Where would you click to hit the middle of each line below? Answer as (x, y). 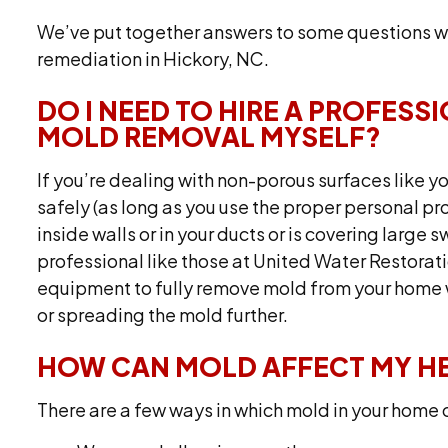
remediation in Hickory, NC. (153, 59)
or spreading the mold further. (163, 315)
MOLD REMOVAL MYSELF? (209, 137)
